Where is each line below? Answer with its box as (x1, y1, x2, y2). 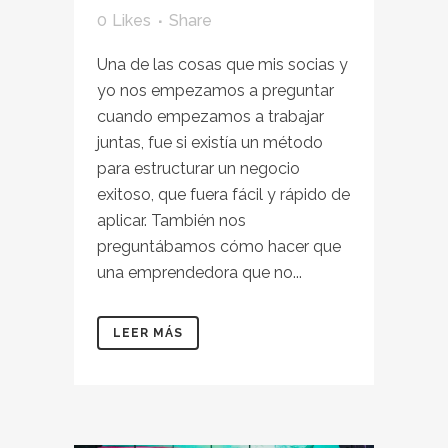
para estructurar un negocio (97, 159, 300, 178)
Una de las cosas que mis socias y (97, 55, 348, 74)
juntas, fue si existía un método (97, 133, 323, 152)
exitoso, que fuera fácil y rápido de (97, 185, 350, 204)
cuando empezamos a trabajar (97, 107, 324, 126)
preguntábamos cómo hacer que (97, 237, 341, 256)
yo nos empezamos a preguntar (97, 81, 334, 100)
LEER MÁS (113, 326, 183, 340)
